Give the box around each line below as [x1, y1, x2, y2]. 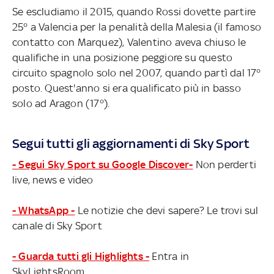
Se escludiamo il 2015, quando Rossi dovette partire [12, 6, 256, 18]
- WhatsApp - [12, 204, 75, 217]
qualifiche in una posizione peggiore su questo [12, 51, 233, 64]
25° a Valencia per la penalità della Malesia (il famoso [12, 21, 261, 34]
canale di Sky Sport [12, 220, 102, 232]
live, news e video [12, 174, 94, 187]
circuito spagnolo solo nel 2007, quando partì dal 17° [12, 67, 261, 80]
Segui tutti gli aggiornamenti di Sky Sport [12, 136, 250, 152]
